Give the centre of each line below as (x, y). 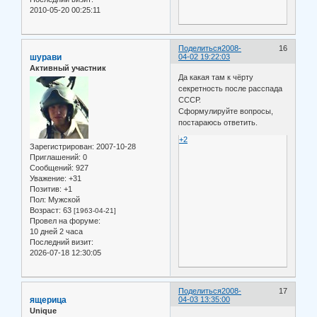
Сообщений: (52, 167)
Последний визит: (62, 242)
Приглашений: (55, 157)
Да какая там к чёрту (216, 77)
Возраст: (45, 210)
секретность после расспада (231, 89)
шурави (46, 57)
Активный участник (68, 68)
